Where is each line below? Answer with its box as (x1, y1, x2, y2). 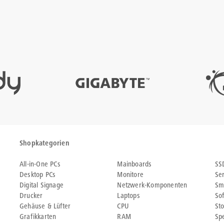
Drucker (19, 192, 43, 200)
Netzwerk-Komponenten (117, 182, 187, 189)
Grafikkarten (19, 213, 56, 221)
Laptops (117, 192, 140, 200)
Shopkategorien (19, 140, 69, 147)
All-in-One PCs (19, 161, 60, 168)
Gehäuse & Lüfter (19, 203, 71, 210)
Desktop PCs (19, 171, 56, 179)
